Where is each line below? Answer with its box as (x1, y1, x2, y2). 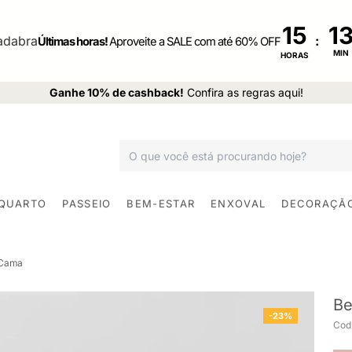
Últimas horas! (38, 35, 109, 49)
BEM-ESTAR (126, 196, 196, 210)
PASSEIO (62, 196, 112, 210)
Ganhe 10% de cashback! (49, 86, 184, 99)
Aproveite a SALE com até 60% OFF (109, 35, 280, 49)
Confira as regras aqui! (186, 86, 303, 99)
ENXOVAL (211, 196, 266, 210)
